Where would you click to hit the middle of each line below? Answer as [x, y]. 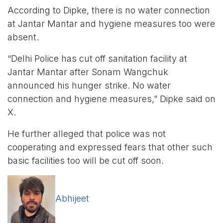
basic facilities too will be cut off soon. [86, 161]
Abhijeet [72, 199]
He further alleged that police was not [87, 134]
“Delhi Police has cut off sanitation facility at [97, 59]
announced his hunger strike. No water [89, 86]
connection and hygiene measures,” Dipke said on [111, 99]
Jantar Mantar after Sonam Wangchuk [88, 72]
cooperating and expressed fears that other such [110, 147]
